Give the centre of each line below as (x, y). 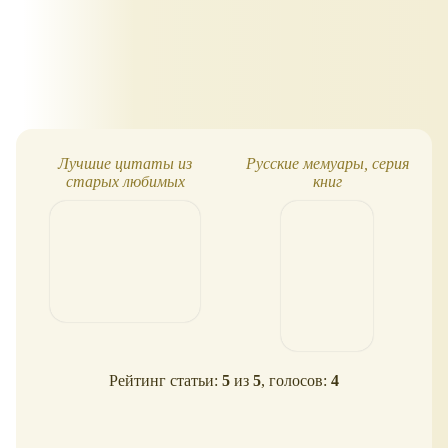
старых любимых (125, 181)
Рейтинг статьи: (165, 381)
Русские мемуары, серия (327, 163)
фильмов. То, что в (125, 199)
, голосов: (296, 381)
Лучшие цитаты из (125, 163)
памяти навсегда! (125, 217)
